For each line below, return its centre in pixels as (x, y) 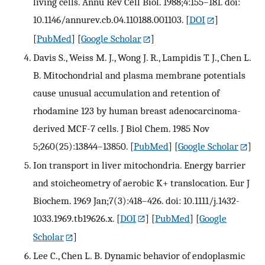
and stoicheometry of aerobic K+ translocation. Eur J (141, 182)
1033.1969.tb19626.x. (74, 218)
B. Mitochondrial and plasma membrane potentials (139, 75)
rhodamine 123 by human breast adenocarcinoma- (137, 110)
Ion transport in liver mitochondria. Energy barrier (139, 165)
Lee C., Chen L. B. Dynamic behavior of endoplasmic (139, 256)
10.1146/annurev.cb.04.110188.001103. (108, 19)
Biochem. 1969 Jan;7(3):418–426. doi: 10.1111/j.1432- (136, 200)
